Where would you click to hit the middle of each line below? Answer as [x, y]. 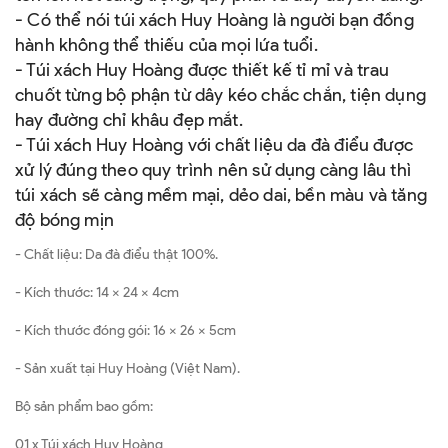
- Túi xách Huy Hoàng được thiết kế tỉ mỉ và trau [202, 70]
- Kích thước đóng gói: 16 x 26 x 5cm [125, 331]
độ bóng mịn [64, 220]
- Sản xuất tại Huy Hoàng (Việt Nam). [127, 369]
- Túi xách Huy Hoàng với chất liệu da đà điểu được [214, 145]
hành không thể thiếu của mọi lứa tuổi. [169, 45]
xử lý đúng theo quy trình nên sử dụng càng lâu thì [213, 170]
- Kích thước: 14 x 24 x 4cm [97, 293]
